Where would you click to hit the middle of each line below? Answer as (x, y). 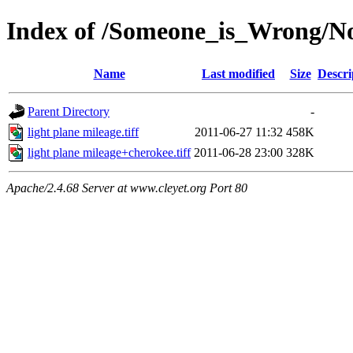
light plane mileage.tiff (83, 132)
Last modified (238, 73)
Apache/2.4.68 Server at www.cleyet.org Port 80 (127, 188)
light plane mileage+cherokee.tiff (109, 152)
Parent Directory (69, 111)
